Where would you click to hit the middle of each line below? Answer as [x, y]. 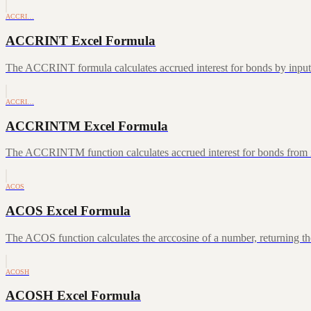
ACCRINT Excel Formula [81, 41]
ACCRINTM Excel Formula [87, 126]
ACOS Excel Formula [68, 211]
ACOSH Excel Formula [73, 296]
